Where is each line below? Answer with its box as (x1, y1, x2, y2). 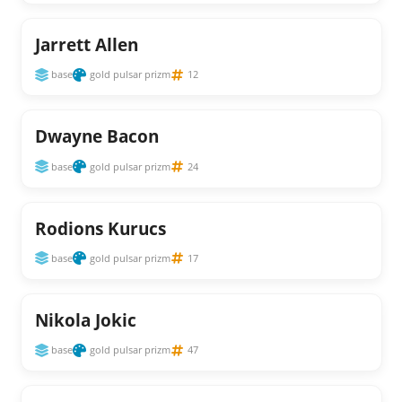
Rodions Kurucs (34, 216, 166, 240)
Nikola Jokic (34, 308, 136, 331)
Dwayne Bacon (34, 125, 159, 148)
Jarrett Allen (34, 33, 138, 57)
